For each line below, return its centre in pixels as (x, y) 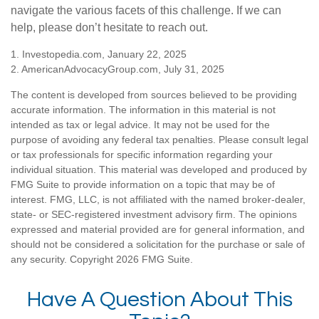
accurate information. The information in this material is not (143, 109)
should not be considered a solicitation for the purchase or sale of (158, 244)
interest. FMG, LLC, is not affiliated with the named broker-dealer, (158, 199)
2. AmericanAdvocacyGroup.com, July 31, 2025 (117, 69)
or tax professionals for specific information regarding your (142, 154)
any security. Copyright (63, 259)
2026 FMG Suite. (155, 259)
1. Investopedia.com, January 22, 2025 (99, 54)
